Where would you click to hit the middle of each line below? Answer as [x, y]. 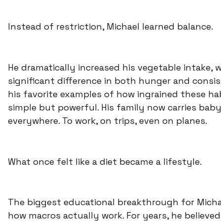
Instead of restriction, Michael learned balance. [110, 27]
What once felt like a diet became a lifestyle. [105, 161]
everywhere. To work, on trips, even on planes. [108, 120]
